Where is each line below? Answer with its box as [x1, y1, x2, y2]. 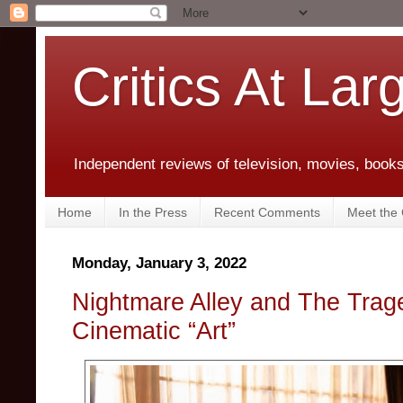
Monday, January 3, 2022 [72, 255, 246, 273]
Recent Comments [214, 204, 320, 219]
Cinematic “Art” [72, 316, 236, 345]
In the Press [119, 204, 187, 219]
